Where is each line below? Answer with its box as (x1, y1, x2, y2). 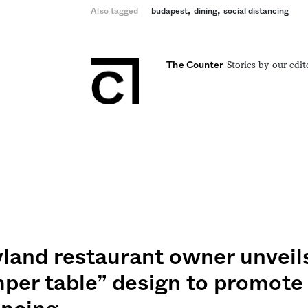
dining (194, 6, 218, 15)
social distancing (223, 6, 289, 15)
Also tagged (91, 6, 139, 15)
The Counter (166, 60, 224, 70)
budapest (151, 6, 188, 15)
